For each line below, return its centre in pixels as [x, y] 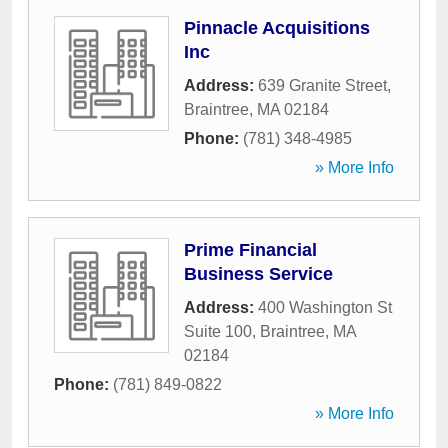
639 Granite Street [322, 85]
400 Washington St [325, 307]
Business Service [258, 274]
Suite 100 [218, 331]
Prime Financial [250, 250]
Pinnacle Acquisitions [277, 28]
